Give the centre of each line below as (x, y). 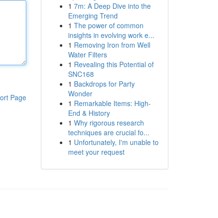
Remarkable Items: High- (112, 103)
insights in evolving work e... (111, 35)
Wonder (80, 93)
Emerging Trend (93, 16)
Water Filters (87, 54)
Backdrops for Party (104, 84)
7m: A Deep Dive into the (112, 6)
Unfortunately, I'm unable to (116, 142)
